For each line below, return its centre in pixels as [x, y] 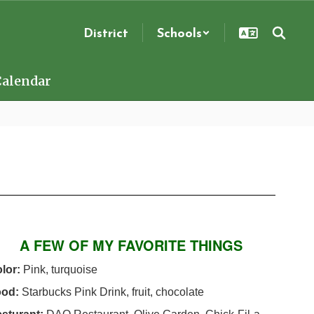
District [106, 33]
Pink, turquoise [60, 269]
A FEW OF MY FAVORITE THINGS [131, 245]
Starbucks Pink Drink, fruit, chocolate [112, 292]
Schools [179, 33]
